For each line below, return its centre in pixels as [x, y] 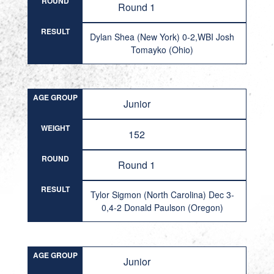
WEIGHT [55, 128]
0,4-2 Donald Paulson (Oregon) [162, 207]
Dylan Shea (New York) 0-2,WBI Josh [162, 37]
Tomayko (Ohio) [162, 50]
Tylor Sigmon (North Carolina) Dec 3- [162, 194]
